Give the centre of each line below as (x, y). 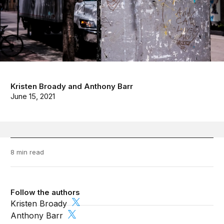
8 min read (27, 152)
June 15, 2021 (33, 96)
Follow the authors (45, 192)
